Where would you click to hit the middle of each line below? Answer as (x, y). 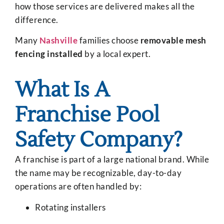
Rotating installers (70, 207)
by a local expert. (116, 53)
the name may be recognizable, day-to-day (98, 173)
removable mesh (173, 40)
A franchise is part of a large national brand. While (112, 159)
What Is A (62, 90)
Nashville (58, 40)
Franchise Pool (87, 115)
